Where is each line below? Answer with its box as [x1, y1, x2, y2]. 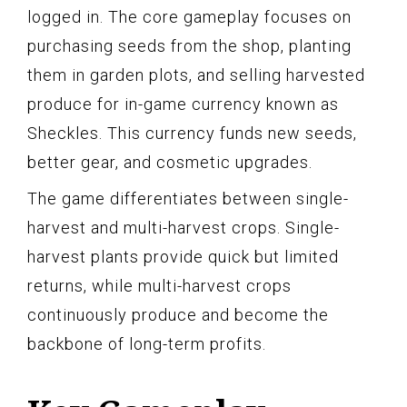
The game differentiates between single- [27, 188, 349, 208]
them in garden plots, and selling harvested [27, 65, 365, 84]
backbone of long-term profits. [27, 333, 266, 353]
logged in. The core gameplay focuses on [27, 6, 352, 26]
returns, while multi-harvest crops [27, 275, 292, 295]
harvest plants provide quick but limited [27, 246, 339, 266]
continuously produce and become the [27, 304, 329, 324]
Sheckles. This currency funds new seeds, [27, 123, 357, 143]
